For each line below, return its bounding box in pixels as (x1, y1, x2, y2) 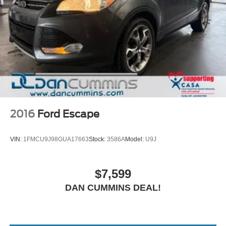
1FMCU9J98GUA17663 (23, 135, 89, 143)
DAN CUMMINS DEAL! (65, 183, 161, 193)
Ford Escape (37, 108, 99, 121)
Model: (125, 135, 145, 143)
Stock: (89, 135, 107, 143)
